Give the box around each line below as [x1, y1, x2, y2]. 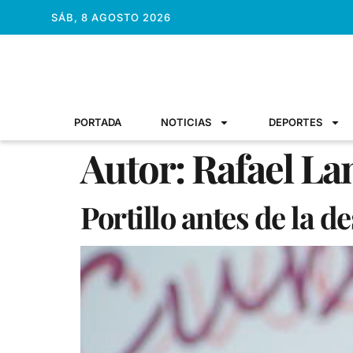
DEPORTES [269, 116, 322, 128]
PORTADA [74, 116, 121, 128]
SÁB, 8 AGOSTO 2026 [50, 10, 171, 24]
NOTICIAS [161, 116, 211, 128]
